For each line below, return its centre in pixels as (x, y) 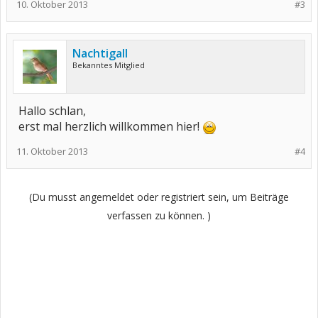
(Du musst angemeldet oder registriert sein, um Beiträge (159, 197)
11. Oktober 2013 (52, 151)
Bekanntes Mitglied (109, 65)
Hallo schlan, (52, 111)
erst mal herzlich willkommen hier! (110, 126)
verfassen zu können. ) (159, 215)
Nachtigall (100, 53)
